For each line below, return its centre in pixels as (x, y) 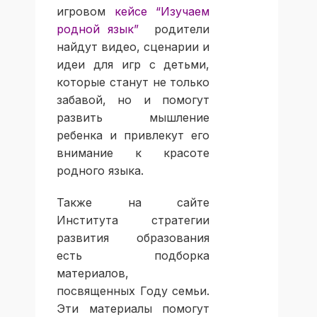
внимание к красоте (133, 153)
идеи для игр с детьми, (133, 65)
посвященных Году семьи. (133, 291)
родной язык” (98, 29)
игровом (86, 12)
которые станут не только (133, 82)
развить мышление (133, 118)
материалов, (93, 273)
